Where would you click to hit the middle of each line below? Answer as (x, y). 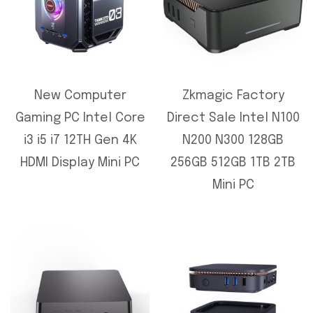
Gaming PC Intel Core (80, 118)
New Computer (80, 96)
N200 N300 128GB (233, 141)
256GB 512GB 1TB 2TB (233, 163)
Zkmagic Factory (233, 96)
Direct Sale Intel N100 (233, 118)
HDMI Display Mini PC (80, 163)
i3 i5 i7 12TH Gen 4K (80, 141)
